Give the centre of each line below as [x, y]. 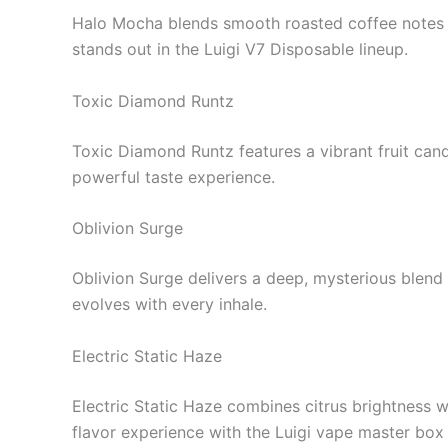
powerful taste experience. [173, 176]
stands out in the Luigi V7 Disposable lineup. [240, 49]
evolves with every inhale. [169, 304]
